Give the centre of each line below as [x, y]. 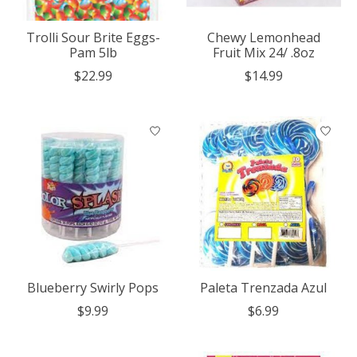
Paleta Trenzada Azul [264, 287]
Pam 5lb [93, 52]
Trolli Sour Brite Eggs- [93, 37]
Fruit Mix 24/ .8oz [263, 52]
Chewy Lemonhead [263, 37]
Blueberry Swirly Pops [93, 287]
